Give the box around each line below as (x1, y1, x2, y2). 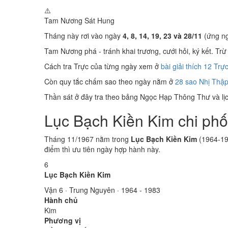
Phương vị (44, 215, 81, 225)
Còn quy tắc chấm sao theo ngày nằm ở (44, 76, 175, 87)
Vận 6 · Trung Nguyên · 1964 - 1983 (44, 185, 160, 195)
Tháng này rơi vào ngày (44, 31, 123, 41)
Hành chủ (44, 195, 78, 205)
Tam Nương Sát (44, 15, 97, 25)
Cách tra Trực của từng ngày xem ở (44, 61, 161, 71)
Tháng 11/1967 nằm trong (44, 134, 131, 144)
